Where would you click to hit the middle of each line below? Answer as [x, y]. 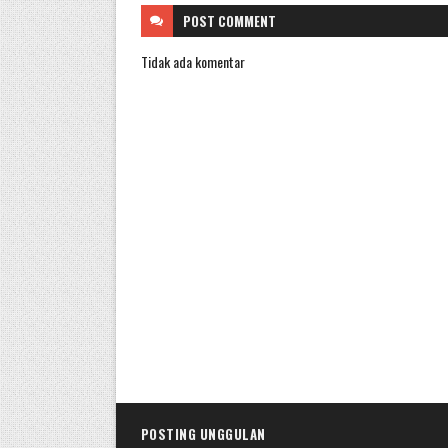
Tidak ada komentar [192, 61]
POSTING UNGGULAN [203, 434]
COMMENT [246, 21]
